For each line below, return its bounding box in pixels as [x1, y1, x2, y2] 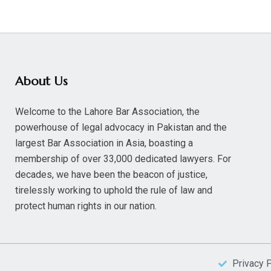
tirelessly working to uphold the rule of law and [15, 184, 212, 196]
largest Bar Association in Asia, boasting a [15, 137, 193, 149]
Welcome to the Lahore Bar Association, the [15, 106, 200, 117]
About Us [15, 74, 68, 89]
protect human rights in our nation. [15, 200, 157, 212]
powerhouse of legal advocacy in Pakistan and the [15, 122, 227, 133]
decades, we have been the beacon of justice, [15, 169, 207, 180]
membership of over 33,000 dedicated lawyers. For [15, 153, 231, 165]
